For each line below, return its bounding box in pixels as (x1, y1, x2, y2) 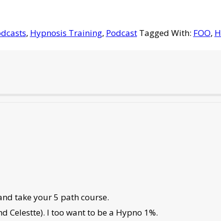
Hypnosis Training (30, 27, 102, 38)
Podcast (106, 27, 137, 38)
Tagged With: (139, 27, 193, 38)
